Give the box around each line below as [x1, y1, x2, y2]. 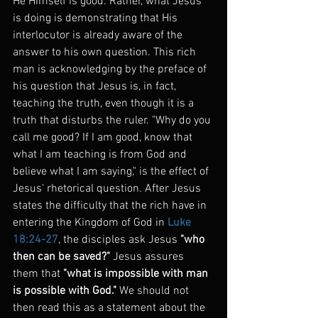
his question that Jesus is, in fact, [13, 79, 179, 94]
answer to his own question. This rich [13, 45, 199, 60]
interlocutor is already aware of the [13, 28, 185, 43]
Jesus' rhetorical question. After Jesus [13, 182, 204, 196]
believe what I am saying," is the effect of [13, 165, 212, 179]
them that [13, 267, 63, 281]
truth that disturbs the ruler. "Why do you [13, 114, 214, 128]
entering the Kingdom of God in [13, 216, 168, 230]
